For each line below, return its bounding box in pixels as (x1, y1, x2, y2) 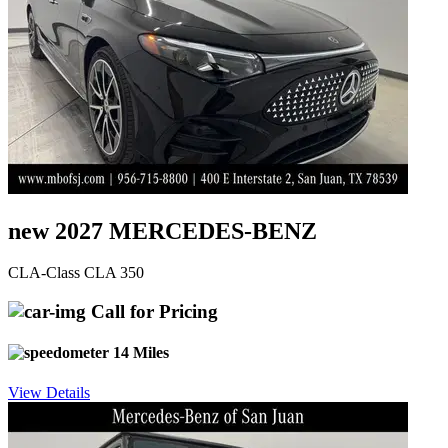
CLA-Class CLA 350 (8, 264, 144, 282)
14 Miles (109, 344, 169, 362)
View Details (8, 383, 90, 401)
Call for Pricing (86, 301, 218, 323)
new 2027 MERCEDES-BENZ (8, 217, 317, 244)
